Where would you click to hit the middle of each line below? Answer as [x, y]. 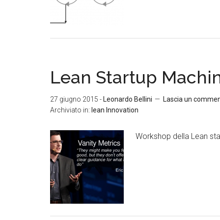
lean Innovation [115, 110]
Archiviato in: [71, 110]
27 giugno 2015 [74, 99]
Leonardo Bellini [128, 99]
